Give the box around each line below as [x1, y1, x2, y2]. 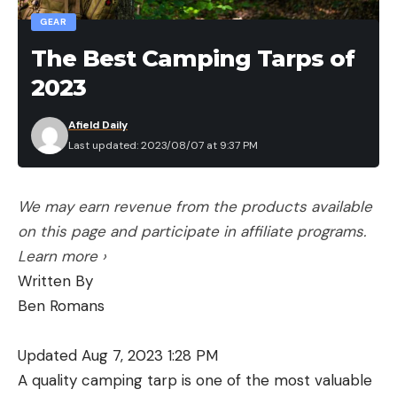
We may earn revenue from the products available [18, 197, 372, 217]
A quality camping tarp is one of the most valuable [18, 370, 372, 391]
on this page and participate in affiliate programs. [18, 222, 366, 242]
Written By [18, 271, 93, 292]
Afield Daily [68, 118, 128, 133]
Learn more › [18, 246, 106, 267]
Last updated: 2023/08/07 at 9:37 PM [68, 138, 258, 153]
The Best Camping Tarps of [31, 44, 354, 74]
